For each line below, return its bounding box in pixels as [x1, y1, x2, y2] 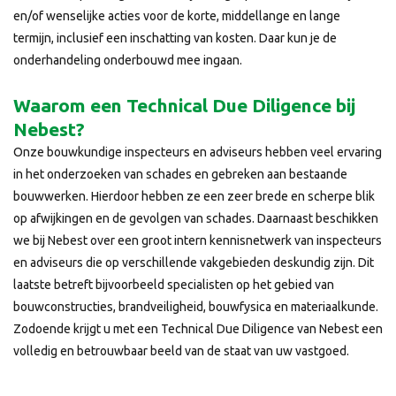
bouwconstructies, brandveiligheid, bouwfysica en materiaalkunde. [13, 300, 378, 314]
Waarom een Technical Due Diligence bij [13, 95, 355, 116]
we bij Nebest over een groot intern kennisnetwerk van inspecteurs [13, 233, 382, 247]
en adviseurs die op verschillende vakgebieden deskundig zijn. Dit [13, 255, 374, 270]
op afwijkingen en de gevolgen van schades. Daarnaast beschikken [13, 211, 378, 225]
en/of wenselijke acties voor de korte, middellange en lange [13, 9, 340, 23]
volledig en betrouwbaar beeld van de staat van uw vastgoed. [13, 344, 349, 358]
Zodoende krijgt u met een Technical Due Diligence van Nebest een [13, 322, 383, 336]
